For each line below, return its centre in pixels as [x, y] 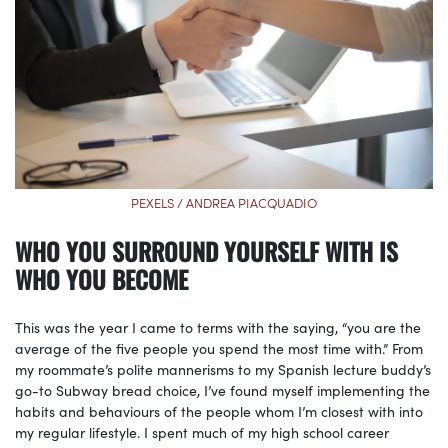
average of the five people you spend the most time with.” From [219, 348]
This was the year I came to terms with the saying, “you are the [218, 327]
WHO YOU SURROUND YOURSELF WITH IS [206, 251]
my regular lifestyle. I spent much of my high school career [202, 432]
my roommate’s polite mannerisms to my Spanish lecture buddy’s [223, 369]
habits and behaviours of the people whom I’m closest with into [219, 411]
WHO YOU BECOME [101, 279]
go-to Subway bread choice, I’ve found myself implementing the [222, 390]
